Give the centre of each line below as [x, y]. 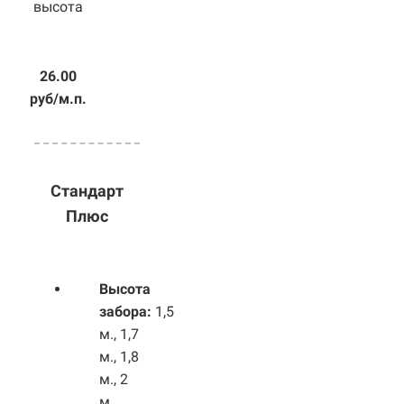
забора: [127, 311]
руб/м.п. [59, 98]
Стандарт [87, 190]
